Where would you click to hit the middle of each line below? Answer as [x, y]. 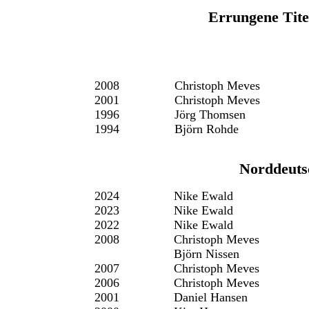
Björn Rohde [207, 129]
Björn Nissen [207, 253]
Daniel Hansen [211, 297]
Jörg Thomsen [210, 114]
